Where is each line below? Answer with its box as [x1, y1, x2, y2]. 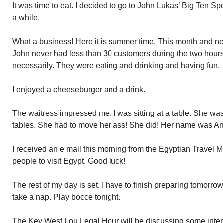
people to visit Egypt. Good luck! [12, 157, 125, 165]
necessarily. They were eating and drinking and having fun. [12, 61, 220, 70]
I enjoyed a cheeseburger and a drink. [12, 85, 145, 94]
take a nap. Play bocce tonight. [12, 193, 120, 201]
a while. [12, 13, 40, 22]
